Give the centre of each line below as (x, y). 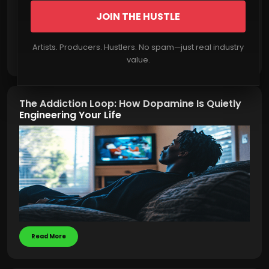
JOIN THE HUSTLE (138, 17)
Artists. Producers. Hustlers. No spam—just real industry (138, 47)
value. (138, 60)
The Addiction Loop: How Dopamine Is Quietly (130, 104)
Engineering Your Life (70, 115)
